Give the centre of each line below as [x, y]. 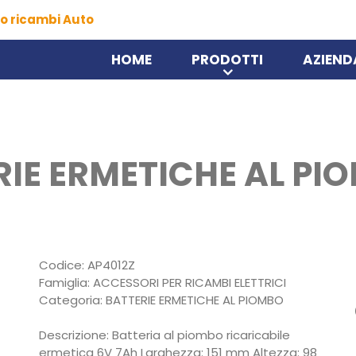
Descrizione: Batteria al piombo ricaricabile [164, 335]
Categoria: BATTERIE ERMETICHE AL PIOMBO [161, 300]
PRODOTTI [227, 60]
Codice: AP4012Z [87, 265]
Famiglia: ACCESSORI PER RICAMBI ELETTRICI [163, 282]
